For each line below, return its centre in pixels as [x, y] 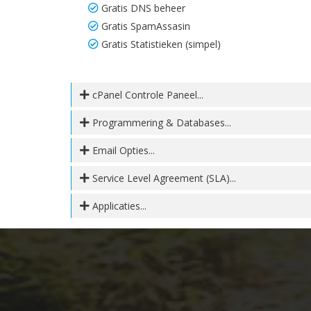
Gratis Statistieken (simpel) [161, 44]
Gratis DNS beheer [143, 8]
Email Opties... [122, 150]
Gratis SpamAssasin [146, 26]
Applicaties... [118, 206]
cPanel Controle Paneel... [146, 95]
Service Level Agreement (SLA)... [163, 178]
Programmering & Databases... [160, 123]
